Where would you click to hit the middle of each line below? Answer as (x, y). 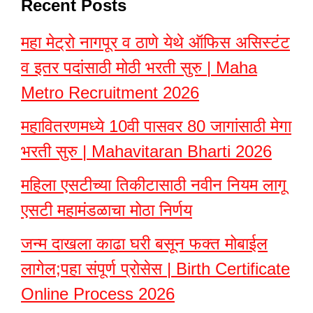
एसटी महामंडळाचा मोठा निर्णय (107, 210)
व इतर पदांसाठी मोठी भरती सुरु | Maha (139, 67)
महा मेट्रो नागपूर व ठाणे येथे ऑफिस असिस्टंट (155, 42)
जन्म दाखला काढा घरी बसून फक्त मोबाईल (144, 243)
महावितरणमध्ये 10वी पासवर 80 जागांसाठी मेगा (156, 126)
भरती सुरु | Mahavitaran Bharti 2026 (146, 151)
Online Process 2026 (98, 294)
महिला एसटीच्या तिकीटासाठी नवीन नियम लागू (154, 185)
